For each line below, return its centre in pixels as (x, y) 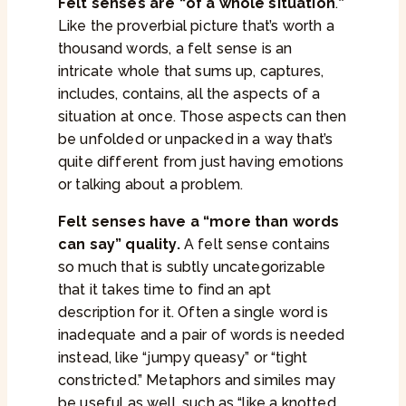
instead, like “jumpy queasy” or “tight (183, 358)
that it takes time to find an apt (165, 290)
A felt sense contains (255, 245)
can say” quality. (119, 245)
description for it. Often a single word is (193, 313)
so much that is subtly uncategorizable (192, 267)
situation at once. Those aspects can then (203, 117)
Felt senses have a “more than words (199, 222)
